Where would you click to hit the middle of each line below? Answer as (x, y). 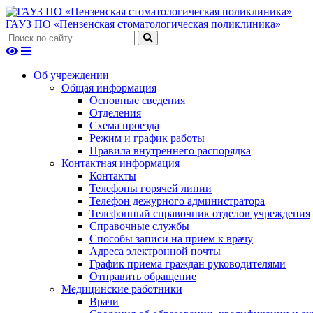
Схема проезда (124, 125)
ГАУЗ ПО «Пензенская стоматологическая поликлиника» (143, 24)
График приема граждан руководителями (188, 264)
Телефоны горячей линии (151, 188)
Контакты (113, 176)
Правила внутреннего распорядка (170, 151)
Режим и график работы (147, 138)
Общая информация (109, 88)
